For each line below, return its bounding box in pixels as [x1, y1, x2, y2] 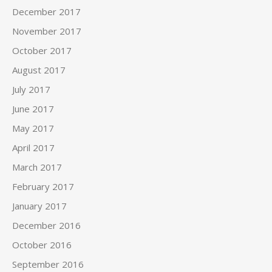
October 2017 [12, 44, 72, 56]
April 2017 [12, 141, 55, 154]
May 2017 [12, 122, 54, 134]
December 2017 [12, 5, 81, 18]
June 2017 [12, 103, 54, 115]
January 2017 [12, 200, 67, 212]
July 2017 [12, 83, 50, 95]
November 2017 [12, 25, 81, 37]
